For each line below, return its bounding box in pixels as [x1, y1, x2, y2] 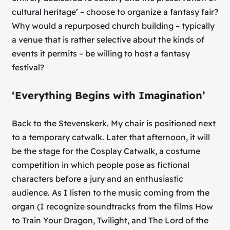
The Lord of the [148, 215, 208, 225]
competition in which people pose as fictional [12, 159, 189, 170]
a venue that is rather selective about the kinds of [12, 34, 204, 45]
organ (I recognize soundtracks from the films [12, 201, 195, 212]
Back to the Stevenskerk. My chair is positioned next [12, 118, 216, 128]
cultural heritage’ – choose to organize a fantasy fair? [12, 7, 218, 17]
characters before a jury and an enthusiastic [12, 173, 183, 184]
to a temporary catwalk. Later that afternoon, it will [12, 131, 210, 142]
